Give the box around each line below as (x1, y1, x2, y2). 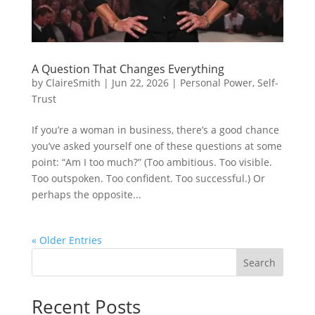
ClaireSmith (45, 75, 101, 89)
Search (243, 255, 276, 269)
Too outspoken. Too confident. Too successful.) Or (31, 171, 265, 185)
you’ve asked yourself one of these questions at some (31, 139, 282, 153)
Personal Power (179, 75, 252, 89)
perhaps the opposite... (31, 187, 141, 201)
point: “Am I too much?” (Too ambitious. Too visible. (31, 155, 272, 169)
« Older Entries (31, 233, 102, 247)
